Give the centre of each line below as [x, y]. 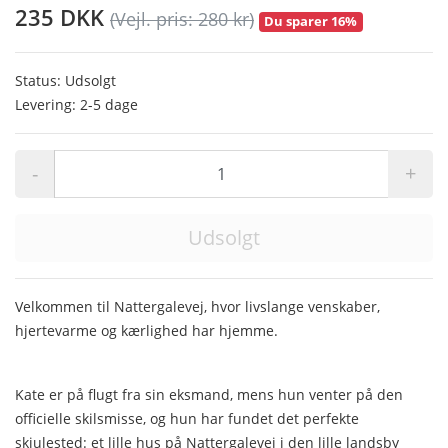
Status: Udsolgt [65, 80]
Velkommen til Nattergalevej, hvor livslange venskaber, [197, 306]
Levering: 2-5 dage [76, 104]
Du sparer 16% [311, 21]
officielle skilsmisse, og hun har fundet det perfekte [187, 418]
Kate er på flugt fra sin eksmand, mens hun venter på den [209, 394]
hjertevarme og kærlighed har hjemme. [148, 330]
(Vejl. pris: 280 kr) [182, 19]
